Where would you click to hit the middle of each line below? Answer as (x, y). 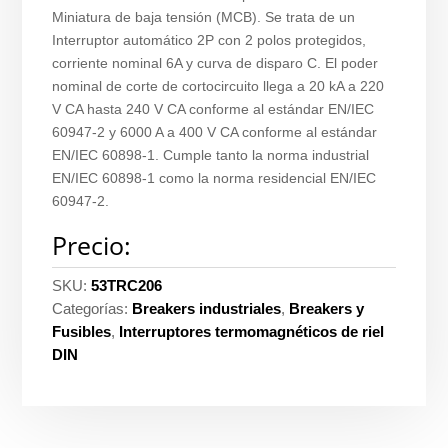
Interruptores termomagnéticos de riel (252, 331)
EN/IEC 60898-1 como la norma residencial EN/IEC (214, 178)
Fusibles (82, 331)
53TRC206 (127, 285)
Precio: (92, 245)
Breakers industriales (207, 308)
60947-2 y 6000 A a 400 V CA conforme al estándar (215, 132)
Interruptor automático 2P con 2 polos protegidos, (209, 40)
